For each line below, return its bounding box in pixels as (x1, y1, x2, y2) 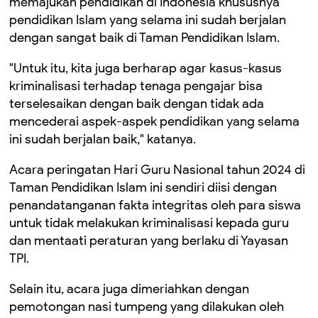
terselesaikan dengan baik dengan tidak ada (9, 96, 264, 111)
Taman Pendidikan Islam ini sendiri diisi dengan (9, 180, 277, 195)
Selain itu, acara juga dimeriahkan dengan (9, 281, 249, 297)
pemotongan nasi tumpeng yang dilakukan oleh (9, 299, 284, 314)
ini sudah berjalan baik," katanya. (9, 131, 196, 147)
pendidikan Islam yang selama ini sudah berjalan (9, 12, 286, 28)
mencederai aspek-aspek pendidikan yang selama (9, 114, 300, 129)
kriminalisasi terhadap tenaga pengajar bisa (9, 78, 263, 94)
